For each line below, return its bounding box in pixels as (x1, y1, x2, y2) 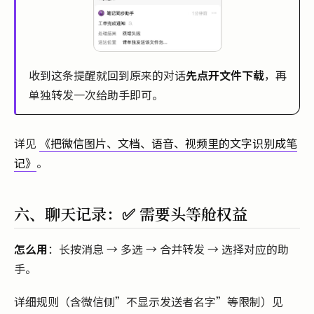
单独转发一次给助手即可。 (29, 86, 163, 104)
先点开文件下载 (186, 67, 264, 84)
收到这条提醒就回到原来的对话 (29, 67, 186, 84)
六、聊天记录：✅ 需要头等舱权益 (14, 202, 247, 224)
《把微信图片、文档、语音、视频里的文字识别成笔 (39, 134, 297, 151)
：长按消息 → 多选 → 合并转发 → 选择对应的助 (48, 240, 289, 258)
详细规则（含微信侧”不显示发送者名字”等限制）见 (14, 293, 283, 310)
